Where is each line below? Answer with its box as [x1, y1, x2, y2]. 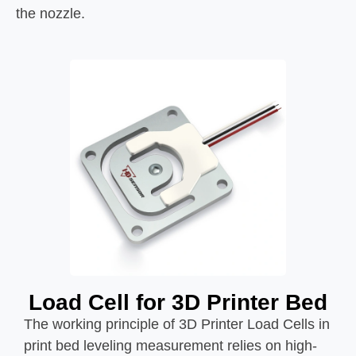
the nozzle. [16, 5, 85, 21]
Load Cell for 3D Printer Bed [29, 289, 327, 315]
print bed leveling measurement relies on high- [24, 337, 317, 354]
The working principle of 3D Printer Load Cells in [24, 315, 330, 332]
